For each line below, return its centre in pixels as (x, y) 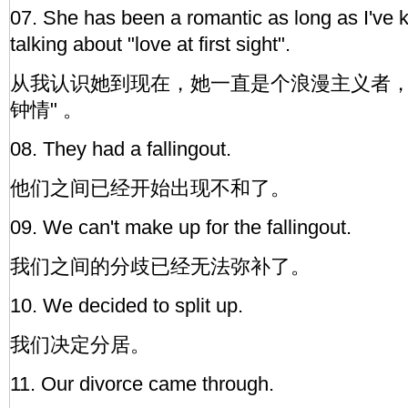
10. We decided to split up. (127, 306)
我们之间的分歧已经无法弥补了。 (160, 266)
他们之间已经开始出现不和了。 (150, 188)
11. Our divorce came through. (142, 384)
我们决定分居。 (80, 345)
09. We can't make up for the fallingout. (181, 227)
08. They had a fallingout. (121, 149)
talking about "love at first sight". (150, 44)
